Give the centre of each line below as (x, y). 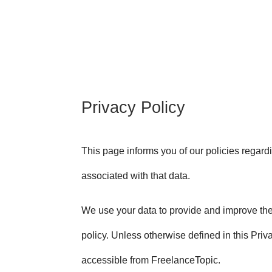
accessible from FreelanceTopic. (151, 260)
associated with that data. (136, 176)
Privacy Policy (134, 108)
